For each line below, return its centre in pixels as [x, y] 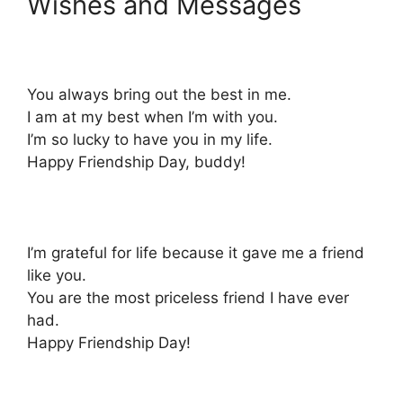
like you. [57, 276]
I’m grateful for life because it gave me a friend [196, 253]
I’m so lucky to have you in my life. [150, 140]
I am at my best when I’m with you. [152, 117]
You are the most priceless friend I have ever [188, 298]
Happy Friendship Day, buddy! [136, 162]
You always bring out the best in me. [159, 95]
